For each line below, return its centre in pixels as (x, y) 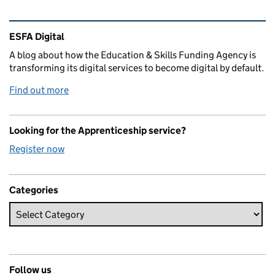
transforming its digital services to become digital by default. (137, 68)
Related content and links (87, 29)
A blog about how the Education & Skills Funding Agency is (133, 55)
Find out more (39, 90)
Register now (37, 149)
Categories (34, 190)
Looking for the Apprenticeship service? (98, 131)
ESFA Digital (37, 37)
